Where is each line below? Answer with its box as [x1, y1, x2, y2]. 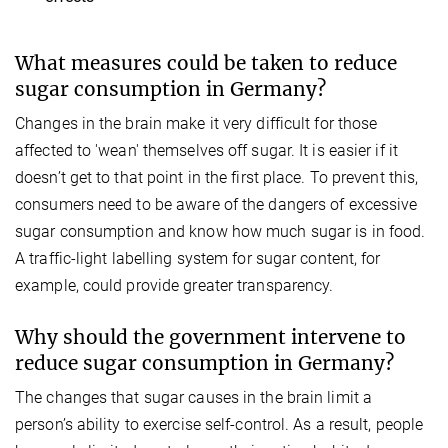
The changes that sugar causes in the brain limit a [15, 387, 373, 407]
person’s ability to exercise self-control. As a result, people [15, 414, 424, 434]
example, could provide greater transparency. [15, 275, 334, 295]
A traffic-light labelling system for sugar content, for [15, 248, 381, 268]
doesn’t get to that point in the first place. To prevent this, [15, 167, 419, 187]
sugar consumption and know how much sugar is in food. [15, 221, 426, 241]
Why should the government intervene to [15, 324, 406, 349]
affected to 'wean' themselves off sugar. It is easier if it [15, 140, 398, 160]
